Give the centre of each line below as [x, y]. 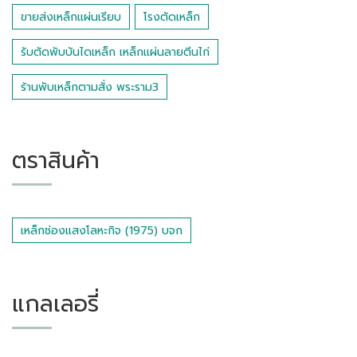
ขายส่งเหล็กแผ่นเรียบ [71, 17]
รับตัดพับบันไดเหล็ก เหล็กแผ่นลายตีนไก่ [115, 52]
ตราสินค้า [56, 160]
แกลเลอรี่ [55, 304]
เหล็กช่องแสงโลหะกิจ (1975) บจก [102, 230]
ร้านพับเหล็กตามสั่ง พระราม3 [90, 87]
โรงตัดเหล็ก [172, 17]
